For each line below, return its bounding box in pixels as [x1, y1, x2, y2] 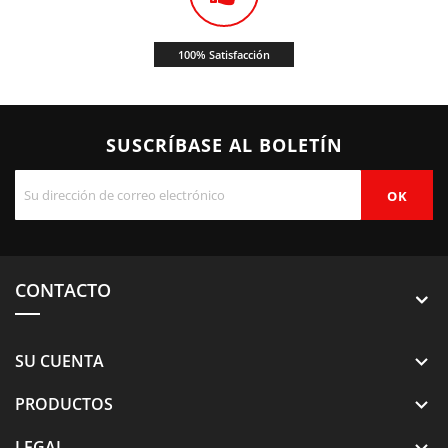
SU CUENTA [15, 349, 104, 372]
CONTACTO [15, 277, 111, 302]
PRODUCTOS [15, 392, 113, 415]
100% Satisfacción [178, 46, 270, 62]
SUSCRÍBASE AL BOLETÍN [105, 132, 343, 157]
